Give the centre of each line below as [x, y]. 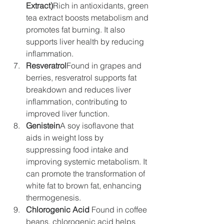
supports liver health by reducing [85, 41]
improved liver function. [68, 113]
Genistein [43, 125]
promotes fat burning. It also [75, 29]
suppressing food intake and [77, 149]
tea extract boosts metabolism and [87, 17]
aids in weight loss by [65, 137]
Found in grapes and [104, 65]
